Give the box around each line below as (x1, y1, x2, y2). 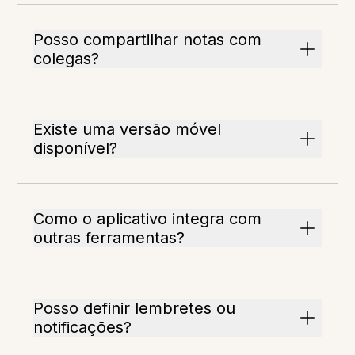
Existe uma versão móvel (33, 120, 222, 139)
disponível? (33, 139, 118, 158)
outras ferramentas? (33, 228, 185, 248)
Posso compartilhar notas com (33, 30, 262, 50)
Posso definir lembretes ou (33, 299, 236, 319)
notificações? (33, 318, 132, 338)
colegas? (33, 49, 100, 69)
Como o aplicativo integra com (33, 209, 262, 229)
